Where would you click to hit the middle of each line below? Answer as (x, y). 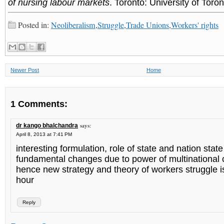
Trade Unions (147, 25)
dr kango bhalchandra (47, 125)
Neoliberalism (73, 25)
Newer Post (25, 70)
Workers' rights (195, 25)
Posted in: (34, 25)
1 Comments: (39, 104)
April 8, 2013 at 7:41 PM (44, 134)
